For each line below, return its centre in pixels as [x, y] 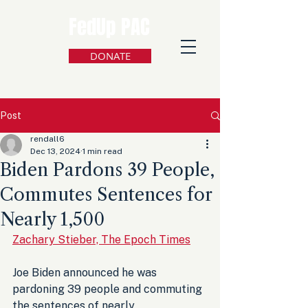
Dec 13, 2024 [55, 151]
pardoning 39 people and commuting [109, 289]
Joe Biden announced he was [86, 273]
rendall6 [47, 139]
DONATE [110, 56]
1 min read [102, 151]
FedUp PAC [109, 27]
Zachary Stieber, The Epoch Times [101, 240]
